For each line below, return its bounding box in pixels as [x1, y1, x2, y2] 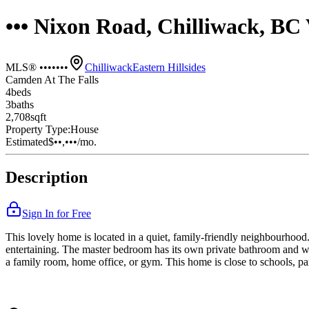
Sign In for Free [22, 208, 91, 220]
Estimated [6, 135, 48, 148]
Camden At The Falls [6, 73, 99, 86]
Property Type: [6, 123, 70, 135]
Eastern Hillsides [132, 61, 206, 73]
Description [6, 168, 88, 187]
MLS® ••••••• [6, 61, 68, 73]
